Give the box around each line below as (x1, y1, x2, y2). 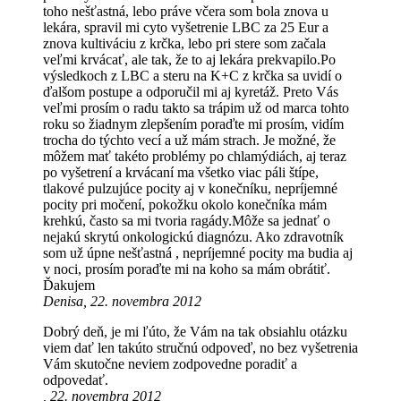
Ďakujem (43, 277, 95, 294)
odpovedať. (43, 372, 108, 388)
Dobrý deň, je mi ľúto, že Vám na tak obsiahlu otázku (43, 324, 347, 340)
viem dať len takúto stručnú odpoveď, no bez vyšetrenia (43, 340, 358, 356)
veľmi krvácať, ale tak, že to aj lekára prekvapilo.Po (43, 52, 336, 68)
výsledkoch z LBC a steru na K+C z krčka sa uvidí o (43, 68, 342, 84)
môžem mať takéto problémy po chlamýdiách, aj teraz (43, 149, 346, 165)
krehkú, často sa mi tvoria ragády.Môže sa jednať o (43, 213, 330, 229)
